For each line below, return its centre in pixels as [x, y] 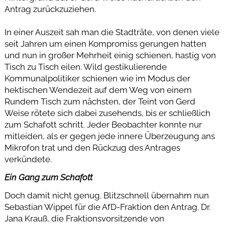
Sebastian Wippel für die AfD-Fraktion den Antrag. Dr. [107, 207]
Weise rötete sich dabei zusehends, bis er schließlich [107, 113]
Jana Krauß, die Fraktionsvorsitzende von [84, 219]
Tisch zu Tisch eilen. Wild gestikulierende [85, 67]
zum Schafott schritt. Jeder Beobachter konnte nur [103, 125]
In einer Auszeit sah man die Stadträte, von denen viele [112, 32]
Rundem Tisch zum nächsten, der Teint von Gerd [100, 102]
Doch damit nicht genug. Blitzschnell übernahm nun [106, 196]
